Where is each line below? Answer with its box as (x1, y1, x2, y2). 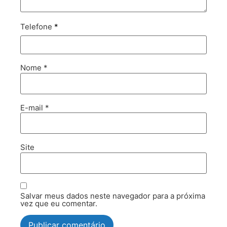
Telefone (20, 22, 54, 32)
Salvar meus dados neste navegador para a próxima (20, 191, 205, 201)
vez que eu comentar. (20, 199, 97, 209)
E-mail (20, 102, 45, 112)
